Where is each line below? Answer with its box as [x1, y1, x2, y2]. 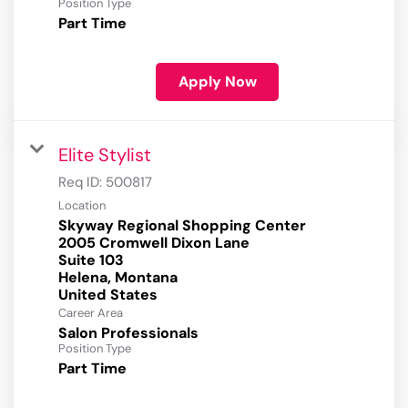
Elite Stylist [58, 143, 151, 168]
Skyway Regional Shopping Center [58, 216, 306, 236]
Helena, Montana [58, 268, 178, 288]
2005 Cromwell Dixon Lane [58, 233, 250, 253]
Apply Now [178, 72, 257, 92]
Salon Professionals [58, 323, 199, 343]
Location [58, 198, 106, 214]
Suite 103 [58, 250, 124, 270]
